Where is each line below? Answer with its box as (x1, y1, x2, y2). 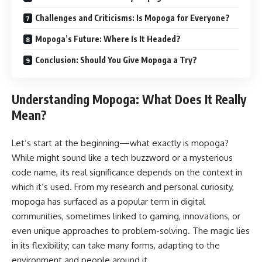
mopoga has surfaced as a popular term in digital (12, 196, 205, 207)
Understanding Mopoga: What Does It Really (12, 91, 246, 107)
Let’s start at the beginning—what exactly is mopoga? (12, 137, 229, 149)
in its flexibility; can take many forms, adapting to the (12, 240, 220, 251)
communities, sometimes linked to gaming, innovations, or (12, 211, 240, 222)
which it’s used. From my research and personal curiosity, (12, 181, 234, 192)
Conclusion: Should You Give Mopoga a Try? (35, 55, 197, 65)
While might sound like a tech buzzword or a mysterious (12, 152, 233, 163)
